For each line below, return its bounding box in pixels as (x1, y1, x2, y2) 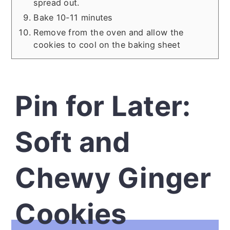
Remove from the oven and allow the (33, 27, 184, 38)
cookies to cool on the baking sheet (33, 40, 180, 50)
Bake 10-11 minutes (33, 12, 112, 23)
